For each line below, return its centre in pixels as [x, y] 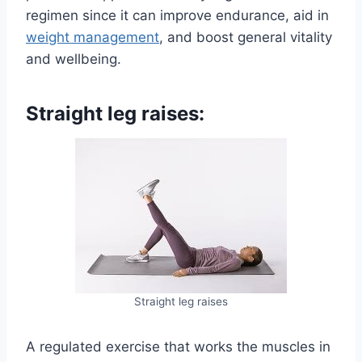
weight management [93, 37]
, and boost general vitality [246, 37]
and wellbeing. [74, 59]
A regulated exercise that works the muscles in [178, 346]
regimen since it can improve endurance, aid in [177, 15]
